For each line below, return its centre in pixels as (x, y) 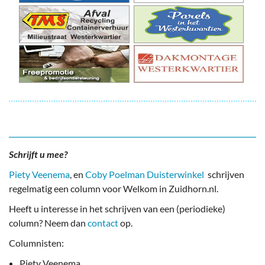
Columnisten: (36, 243)
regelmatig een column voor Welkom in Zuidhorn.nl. (114, 189)
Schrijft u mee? (38, 154)
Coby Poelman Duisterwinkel (145, 174)
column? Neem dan (48, 223)
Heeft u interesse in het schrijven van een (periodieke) (117, 209)
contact (103, 223)
